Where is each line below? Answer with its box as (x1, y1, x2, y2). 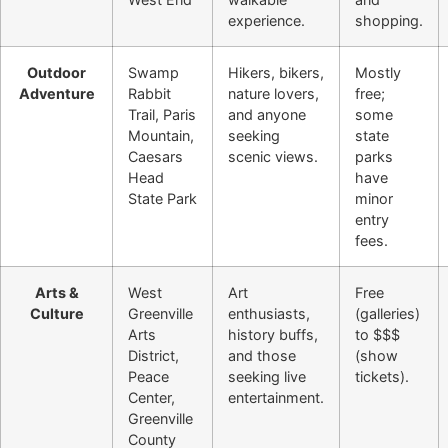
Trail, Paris (128, 106, 196, 124)
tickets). (355, 368, 409, 386)
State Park (128, 190, 197, 208)
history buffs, (228, 326, 318, 344)
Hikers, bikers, (228, 64, 324, 82)
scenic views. (228, 148, 318, 166)
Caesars (128, 148, 183, 166)
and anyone (228, 106, 306, 124)
